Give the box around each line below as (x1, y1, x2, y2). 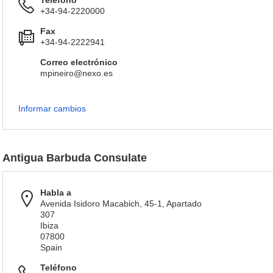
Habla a (40, 188, 71, 197)
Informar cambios (18, 104, 86, 113)
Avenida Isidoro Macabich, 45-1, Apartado (40, 199, 202, 208)
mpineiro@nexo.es (40, 68, 113, 78)
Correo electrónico (40, 57, 118, 67)
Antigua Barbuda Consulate (2, 152, 147, 164)
